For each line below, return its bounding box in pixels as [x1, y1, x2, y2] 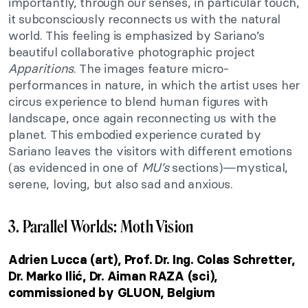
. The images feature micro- [74, 60, 229, 76]
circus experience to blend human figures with [8, 93, 268, 109]
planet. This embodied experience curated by [8, 126, 261, 142]
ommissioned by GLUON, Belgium [15, 285, 215, 300]
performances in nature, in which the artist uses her [8, 76, 300, 93]
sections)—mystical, [168, 159, 289, 175]
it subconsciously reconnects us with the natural [8, 10, 281, 27]
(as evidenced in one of [8, 159, 142, 175]
